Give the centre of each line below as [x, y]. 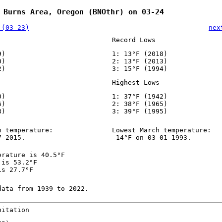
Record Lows [134, 40]
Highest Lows [136, 83]
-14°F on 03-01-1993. [151, 138]
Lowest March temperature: [161, 130]
